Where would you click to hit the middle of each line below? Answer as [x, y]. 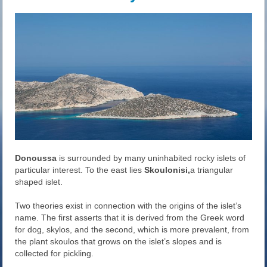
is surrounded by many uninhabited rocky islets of [153, 158]
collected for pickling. [55, 254]
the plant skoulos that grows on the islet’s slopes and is [119, 242]
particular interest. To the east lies [80, 170]
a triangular [212, 170]
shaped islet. [39, 182]
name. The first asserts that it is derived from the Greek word [130, 218]
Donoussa [37, 158]
